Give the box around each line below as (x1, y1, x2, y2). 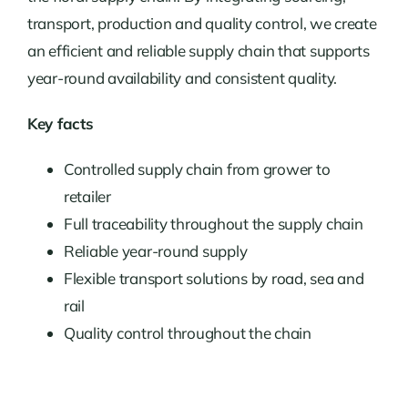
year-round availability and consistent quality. (26, 67, 337, 87)
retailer (63, 186, 111, 206)
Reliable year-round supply (63, 240, 248, 260)
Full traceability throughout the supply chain (63, 213, 363, 233)
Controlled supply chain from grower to (63, 158, 331, 178)
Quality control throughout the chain (63, 322, 311, 342)
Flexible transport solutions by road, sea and (63, 268, 364, 288)
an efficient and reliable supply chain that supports (26, 40, 370, 60)
